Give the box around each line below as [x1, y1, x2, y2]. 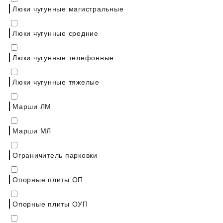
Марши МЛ [12, 125, 51, 135]
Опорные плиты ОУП [12, 198, 88, 209]
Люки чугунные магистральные [12, 3, 124, 13]
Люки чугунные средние [12, 27, 99, 38]
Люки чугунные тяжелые [12, 76, 100, 87]
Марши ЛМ [12, 101, 51, 111]
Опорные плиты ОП [12, 174, 83, 184]
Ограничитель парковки [12, 149, 98, 160]
